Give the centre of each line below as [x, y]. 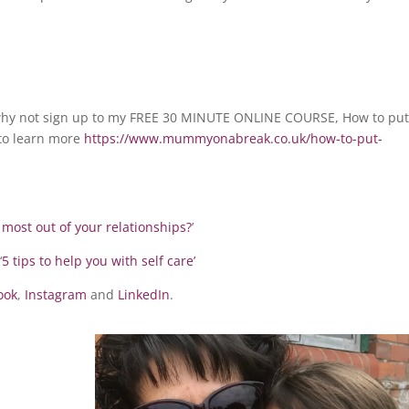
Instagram [56, 295]
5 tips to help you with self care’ [99, 261]
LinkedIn [144, 295]
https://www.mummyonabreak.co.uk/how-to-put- [234, 139]
